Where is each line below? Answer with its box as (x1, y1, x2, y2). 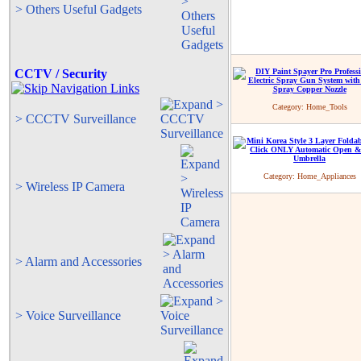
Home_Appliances (297, 172, 356, 180)
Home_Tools (305, 102, 347, 111)
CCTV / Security (11, 67, 107, 81)
